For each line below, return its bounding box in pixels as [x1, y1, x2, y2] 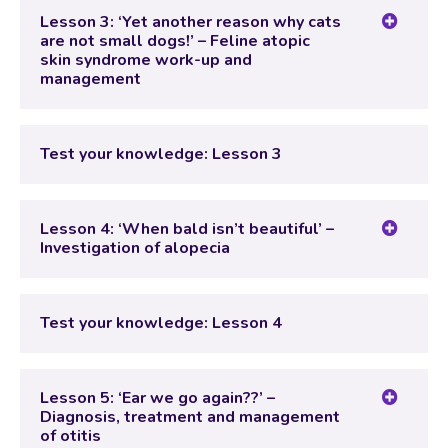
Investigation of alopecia [40, 237, 230, 260]
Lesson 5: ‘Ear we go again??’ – [40, 387, 275, 410]
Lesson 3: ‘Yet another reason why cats [40, 11, 341, 34]
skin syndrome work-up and [40, 49, 252, 72]
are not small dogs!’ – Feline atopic [40, 30, 310, 53]
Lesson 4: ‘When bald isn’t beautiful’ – [40, 218, 334, 241]
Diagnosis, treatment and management [40, 406, 340, 429]
